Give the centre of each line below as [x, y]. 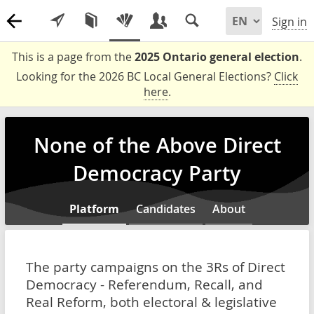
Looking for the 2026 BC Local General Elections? [145, 76]
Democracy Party [157, 173]
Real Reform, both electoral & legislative [151, 302]
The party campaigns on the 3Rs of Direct [156, 267]
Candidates [165, 209]
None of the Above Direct [157, 145]
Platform [94, 209]
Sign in [289, 22]
